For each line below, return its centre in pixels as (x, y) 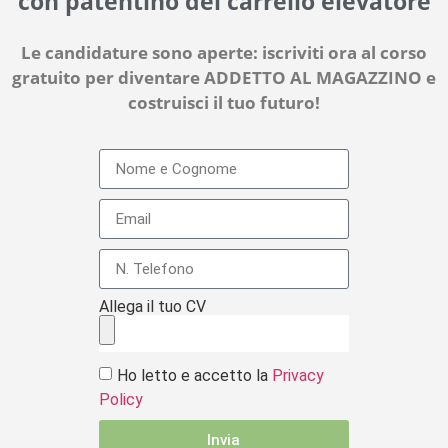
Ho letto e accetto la (195, 376)
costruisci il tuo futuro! (224, 102)
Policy (121, 400)
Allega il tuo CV (153, 307)
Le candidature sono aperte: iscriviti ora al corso (224, 52)
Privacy (298, 376)
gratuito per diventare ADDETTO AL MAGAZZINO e (224, 77)
